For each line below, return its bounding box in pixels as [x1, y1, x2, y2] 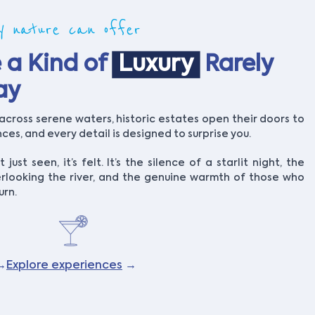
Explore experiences [6, 260, 122, 272]
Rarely [199, 53, 274, 77]
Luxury [118, 53, 193, 77]
